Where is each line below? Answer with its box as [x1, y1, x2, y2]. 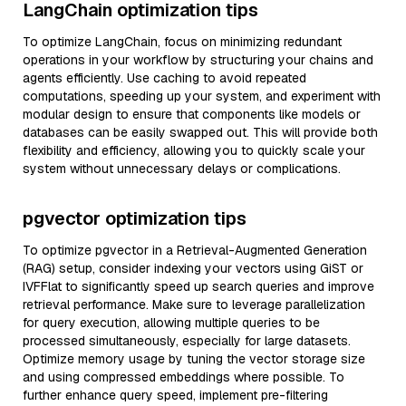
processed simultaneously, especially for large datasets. [23, 333, 351, 349]
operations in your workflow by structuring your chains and [23, 52, 373, 68]
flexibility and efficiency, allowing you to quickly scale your [23, 142, 365, 159]
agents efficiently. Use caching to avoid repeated [23, 70, 306, 86]
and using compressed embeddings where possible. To [23, 369, 344, 385]
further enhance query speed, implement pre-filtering [23, 387, 328, 403]
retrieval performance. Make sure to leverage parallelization [23, 296, 365, 313]
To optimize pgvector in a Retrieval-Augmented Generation [23, 242, 367, 258]
